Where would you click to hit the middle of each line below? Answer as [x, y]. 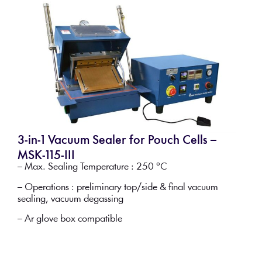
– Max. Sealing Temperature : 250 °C [92, 167]
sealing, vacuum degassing [70, 199]
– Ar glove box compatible [70, 219]
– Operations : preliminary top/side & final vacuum [118, 187]
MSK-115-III [46, 156]
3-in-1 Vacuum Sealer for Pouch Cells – [117, 141]
